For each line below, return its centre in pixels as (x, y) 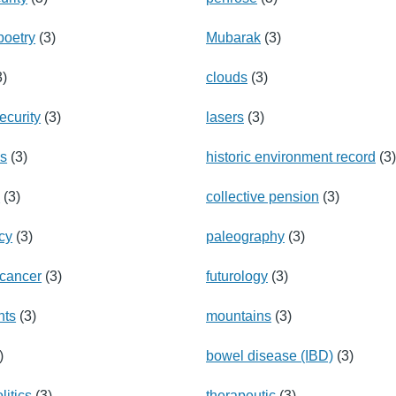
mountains (239, 316)
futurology (237, 276)
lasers (225, 117)
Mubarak (233, 37)
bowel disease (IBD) (270, 355)
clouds (227, 77)
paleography (245, 236)
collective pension (263, 196)
